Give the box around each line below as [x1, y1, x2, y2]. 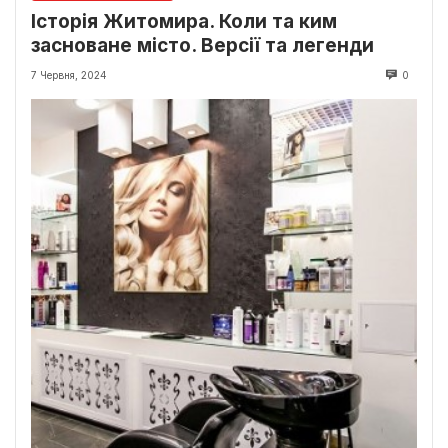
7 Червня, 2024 [31, 69, 107, 82]
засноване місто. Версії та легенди [31, 34, 374, 58]
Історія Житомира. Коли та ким [31, 10, 337, 34]
